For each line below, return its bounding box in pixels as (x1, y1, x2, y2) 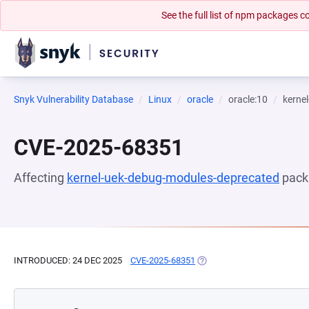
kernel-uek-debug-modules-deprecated (67, 170, 279, 185)
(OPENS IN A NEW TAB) (195, 255, 290, 266)
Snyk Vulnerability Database (14, 94, 133, 105)
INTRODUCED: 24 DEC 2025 (14, 255, 122, 266)
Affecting (14, 170, 67, 185)
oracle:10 (228, 94, 268, 105)
